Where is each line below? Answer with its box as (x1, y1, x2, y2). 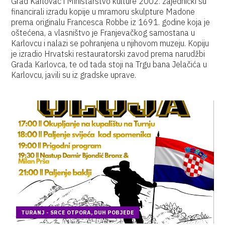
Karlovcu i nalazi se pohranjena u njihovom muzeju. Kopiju (11, 38, 209, 48)
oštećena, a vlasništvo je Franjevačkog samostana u (11, 28, 195, 38)
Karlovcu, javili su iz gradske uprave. (11, 70, 137, 80)
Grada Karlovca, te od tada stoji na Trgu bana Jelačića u (11, 59, 207, 69)
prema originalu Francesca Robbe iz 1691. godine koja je (11, 17, 210, 27)
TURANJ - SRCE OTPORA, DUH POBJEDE (21, 209, 135, 216)
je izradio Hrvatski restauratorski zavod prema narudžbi (11, 49, 205, 59)
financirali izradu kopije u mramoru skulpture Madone (11, 7, 195, 17)
